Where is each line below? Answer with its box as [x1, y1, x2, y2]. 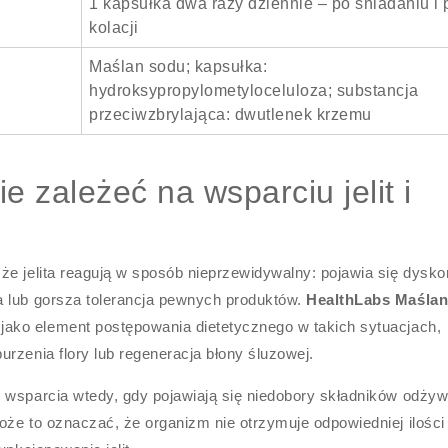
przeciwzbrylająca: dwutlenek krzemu [89, 106, 372, 123]
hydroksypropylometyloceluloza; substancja [89, 82, 419, 99]
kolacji [89, 19, 139, 36]
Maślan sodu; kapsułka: [89, 58, 268, 75]
